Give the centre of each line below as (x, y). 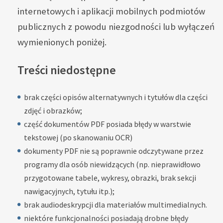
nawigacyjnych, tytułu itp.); (69, 191)
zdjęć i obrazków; (53, 110)
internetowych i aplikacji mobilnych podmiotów (111, 11)
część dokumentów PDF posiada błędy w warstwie (108, 124)
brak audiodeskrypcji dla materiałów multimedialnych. (115, 204)
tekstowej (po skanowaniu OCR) (78, 137)
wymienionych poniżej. (62, 42)
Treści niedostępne (67, 70)
